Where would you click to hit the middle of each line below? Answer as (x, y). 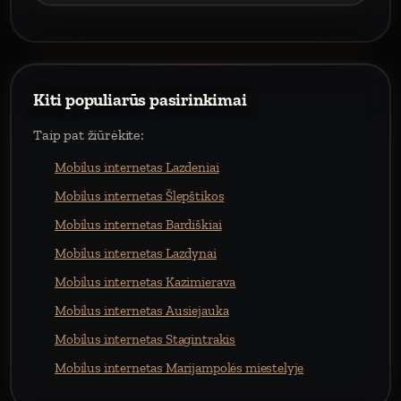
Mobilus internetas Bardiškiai (138, 225)
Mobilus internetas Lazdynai (136, 253)
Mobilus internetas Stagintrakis (145, 339)
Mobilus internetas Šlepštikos (140, 196)
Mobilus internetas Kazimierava (145, 282)
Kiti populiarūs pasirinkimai (140, 100)
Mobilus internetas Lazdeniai (137, 167)
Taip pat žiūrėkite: (89, 135)
